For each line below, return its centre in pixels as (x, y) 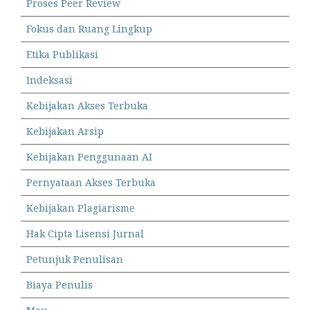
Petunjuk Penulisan (75, 259)
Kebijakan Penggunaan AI (89, 156)
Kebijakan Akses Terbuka (87, 105)
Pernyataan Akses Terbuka (91, 182)
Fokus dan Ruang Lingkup (89, 28)
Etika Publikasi (62, 54)
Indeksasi (49, 80)
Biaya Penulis (60, 284)
